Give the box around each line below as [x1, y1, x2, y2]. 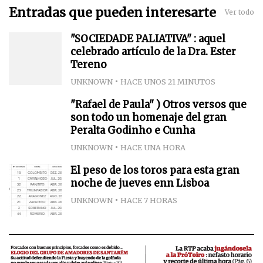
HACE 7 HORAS [120, 195, 177, 205]
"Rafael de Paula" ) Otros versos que [70, 97, 247, 111]
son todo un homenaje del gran [70, 110, 227, 124]
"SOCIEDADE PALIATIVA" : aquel [70, 32, 225, 45]
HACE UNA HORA [120, 142, 186, 152]
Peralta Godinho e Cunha [70, 123, 195, 137]
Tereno [70, 58, 107, 71]
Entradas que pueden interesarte [9, 4, 216, 21]
